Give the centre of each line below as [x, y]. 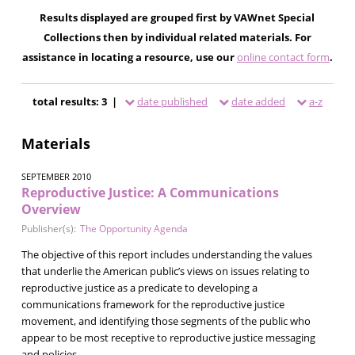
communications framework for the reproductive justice [153, 304]
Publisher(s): [48, 228]
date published [172, 101]
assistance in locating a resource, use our [129, 57]
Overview [51, 209]
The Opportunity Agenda [134, 228]
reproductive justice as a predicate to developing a [139, 287]
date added [258, 101]
